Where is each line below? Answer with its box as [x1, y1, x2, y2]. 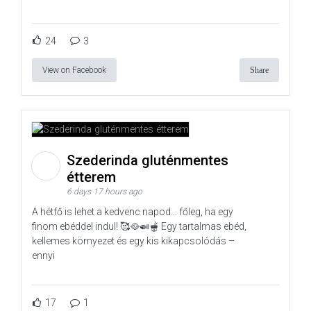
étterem [67, 169, 119, 186]
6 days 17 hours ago [67, 187, 142, 197]
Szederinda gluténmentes [67, 152, 228, 169]
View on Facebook [42, 65, 106, 75]
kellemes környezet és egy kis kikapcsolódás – [32, 235, 235, 247]
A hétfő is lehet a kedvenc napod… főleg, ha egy [32, 206, 233, 218]
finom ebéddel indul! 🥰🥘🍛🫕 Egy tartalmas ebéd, [32, 221, 246, 233]
